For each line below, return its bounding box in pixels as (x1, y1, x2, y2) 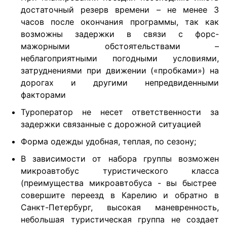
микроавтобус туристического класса (21, 166, 219, 176)
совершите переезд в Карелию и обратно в (21, 190, 219, 201)
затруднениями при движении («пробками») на (21, 65, 219, 76)
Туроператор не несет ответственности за (21, 107, 219, 118)
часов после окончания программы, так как (21, 17, 219, 27)
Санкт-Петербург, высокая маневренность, (21, 202, 219, 213)
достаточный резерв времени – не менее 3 (21, 5, 219, 15)
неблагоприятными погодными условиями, (21, 53, 219, 64)
